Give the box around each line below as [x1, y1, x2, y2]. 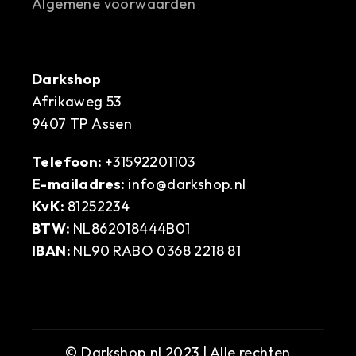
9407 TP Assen [32, 114, 133, 133]
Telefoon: [32, 152, 105, 171]
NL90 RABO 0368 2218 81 [73, 241, 242, 260]
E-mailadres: [32, 174, 129, 193]
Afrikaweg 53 [32, 91, 122, 110]
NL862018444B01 [73, 219, 191, 238]
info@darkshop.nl [128, 174, 246, 193]
